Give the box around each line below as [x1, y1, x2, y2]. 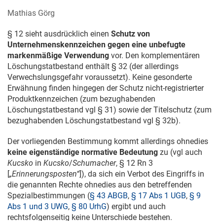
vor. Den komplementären [109, 50, 200, 60]
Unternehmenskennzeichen [7, 39, 106, 49]
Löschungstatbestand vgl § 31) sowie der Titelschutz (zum [7, 105, 212, 114]
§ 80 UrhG [72, 201, 107, 211]
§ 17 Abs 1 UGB [131, 190, 186, 200]
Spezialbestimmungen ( [7, 190, 90, 200]
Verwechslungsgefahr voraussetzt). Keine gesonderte [7, 72, 192, 82]
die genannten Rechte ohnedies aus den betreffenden [7, 180, 192, 189]
